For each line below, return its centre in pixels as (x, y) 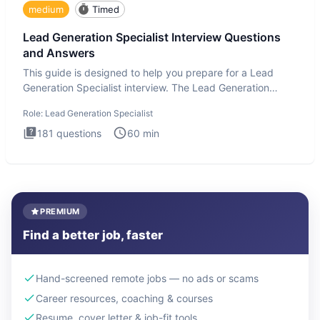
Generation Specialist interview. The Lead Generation (146, 87)
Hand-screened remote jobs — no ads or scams (147, 278)
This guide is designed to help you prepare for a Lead (148, 72)
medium (46, 9)
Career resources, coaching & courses (124, 298)
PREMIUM (60, 211)
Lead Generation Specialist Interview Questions (152, 37)
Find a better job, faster (93, 235)
